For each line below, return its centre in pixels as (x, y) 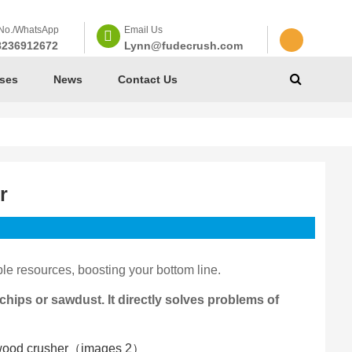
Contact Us (147, 79)
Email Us (143, 30)
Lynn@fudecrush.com (183, 46)
